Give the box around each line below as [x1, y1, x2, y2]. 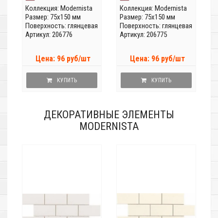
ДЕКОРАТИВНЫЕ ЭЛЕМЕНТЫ [44, 109, 174, 121]
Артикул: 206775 [120, 30, 167, 39]
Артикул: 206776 [25, 30, 73, 39]
